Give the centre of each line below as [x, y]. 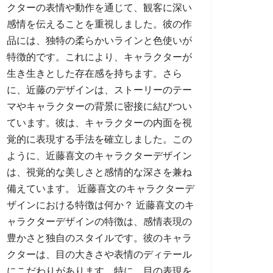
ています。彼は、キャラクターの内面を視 [99, 123]
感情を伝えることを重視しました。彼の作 [99, 24]
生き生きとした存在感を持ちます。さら [94, 73]
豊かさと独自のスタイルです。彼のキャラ [99, 238]
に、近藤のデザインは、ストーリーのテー [99, 90]
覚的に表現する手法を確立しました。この [99, 139]
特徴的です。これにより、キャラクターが [99, 57]
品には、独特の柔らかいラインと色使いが [99, 41]
